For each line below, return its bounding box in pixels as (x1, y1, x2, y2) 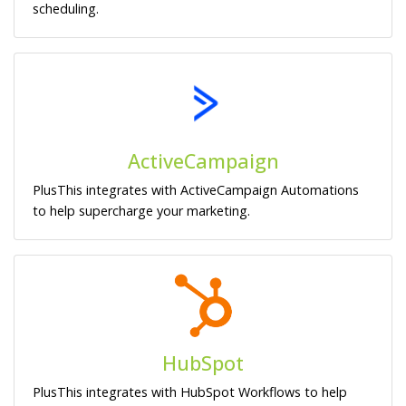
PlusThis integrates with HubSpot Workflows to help (33, 383, 347, 401)
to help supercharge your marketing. (33, 202, 250, 220)
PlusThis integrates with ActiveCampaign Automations (33, 181, 359, 199)
